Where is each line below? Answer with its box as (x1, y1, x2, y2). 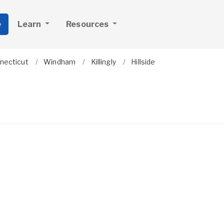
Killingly (90, 57, 116, 66)
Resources (66, 19, 110, 29)
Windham (43, 57, 76, 66)
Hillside (131, 57, 155, 66)
